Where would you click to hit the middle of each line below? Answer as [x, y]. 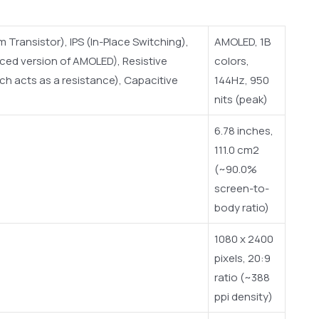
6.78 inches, [244, 131]
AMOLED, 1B [242, 42]
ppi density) [244, 297]
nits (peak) [241, 100]
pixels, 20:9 [242, 258]
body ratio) [242, 208]
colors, [232, 61]
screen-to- [242, 189]
